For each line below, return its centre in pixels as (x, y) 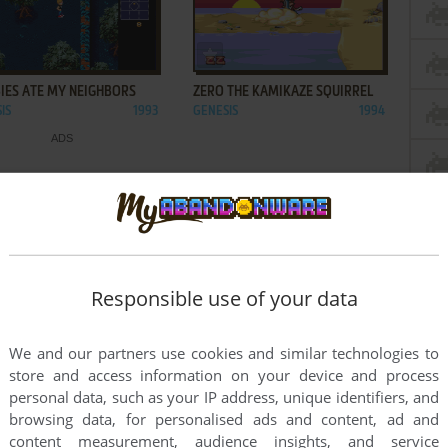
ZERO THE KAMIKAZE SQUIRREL (283, 92)
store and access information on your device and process (224, 375)
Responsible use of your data (224, 299)
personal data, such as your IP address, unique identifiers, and (224, 397)
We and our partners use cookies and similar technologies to (224, 353)
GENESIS (215, 111)
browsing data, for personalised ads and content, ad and (224, 419)
